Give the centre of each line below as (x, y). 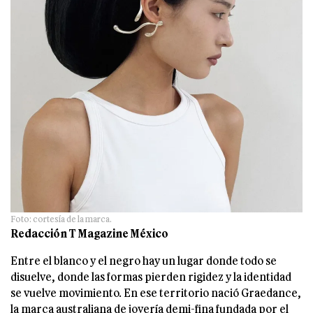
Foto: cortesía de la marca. (61, 219)
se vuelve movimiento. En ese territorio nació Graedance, (156, 293)
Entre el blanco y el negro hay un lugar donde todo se (144, 261)
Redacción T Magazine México (89, 233)
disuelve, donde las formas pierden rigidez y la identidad (151, 277)
